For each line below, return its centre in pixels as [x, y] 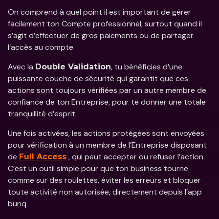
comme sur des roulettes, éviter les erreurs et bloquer [104, 180]
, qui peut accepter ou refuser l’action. [136, 157]
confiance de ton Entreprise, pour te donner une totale [107, 102]
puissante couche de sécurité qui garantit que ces [98, 78]
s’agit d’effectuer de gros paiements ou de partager [101, 35]
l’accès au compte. [42, 47]
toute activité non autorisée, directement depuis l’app [105, 192]
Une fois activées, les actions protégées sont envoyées [106, 133]
